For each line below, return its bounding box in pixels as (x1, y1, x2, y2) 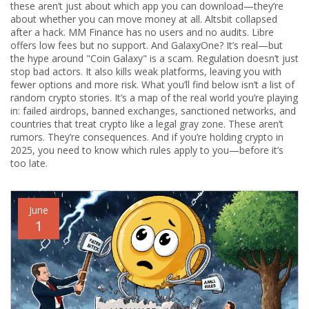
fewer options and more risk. (10, 78, 139, 91)
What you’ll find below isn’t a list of (139, 78, 295, 91)
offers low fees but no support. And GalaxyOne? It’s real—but (10, 39, 283, 52)
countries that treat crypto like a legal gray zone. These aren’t (10, 117, 283, 130)
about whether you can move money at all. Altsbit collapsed (10, 12, 277, 26)
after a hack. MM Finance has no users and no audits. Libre (10, 26, 274, 39)
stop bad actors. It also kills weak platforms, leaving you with (10, 65, 281, 78)
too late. (10, 157, 48, 170)
